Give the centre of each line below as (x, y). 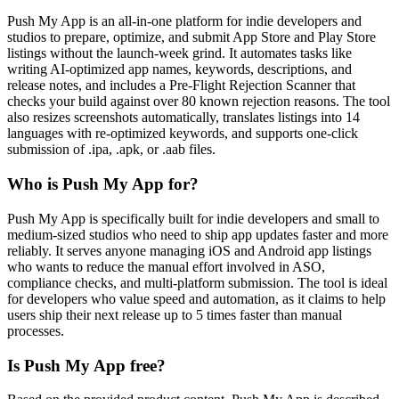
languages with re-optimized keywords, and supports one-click (183, 134)
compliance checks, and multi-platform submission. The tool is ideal (197, 282)
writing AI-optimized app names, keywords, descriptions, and (179, 69)
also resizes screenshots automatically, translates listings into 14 (183, 118)
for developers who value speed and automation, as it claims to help (196, 298)
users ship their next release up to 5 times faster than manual (175, 314)
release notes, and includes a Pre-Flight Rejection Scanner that (181, 85)
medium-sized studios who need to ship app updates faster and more (198, 234)
